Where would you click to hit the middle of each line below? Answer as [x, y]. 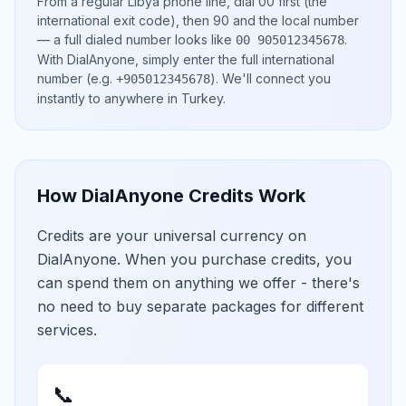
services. [67, 330]
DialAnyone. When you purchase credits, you [194, 259]
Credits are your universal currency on [172, 236]
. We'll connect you [273, 78]
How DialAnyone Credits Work [171, 196]
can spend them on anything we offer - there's [198, 283]
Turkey [202, 98]
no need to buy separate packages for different [200, 306]
